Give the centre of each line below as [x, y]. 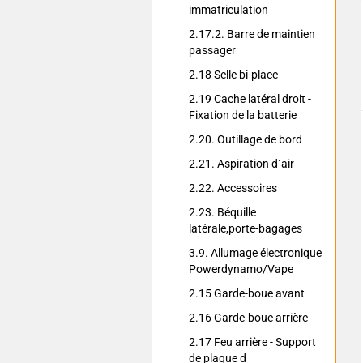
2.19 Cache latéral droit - [250, 99]
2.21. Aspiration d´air [241, 164]
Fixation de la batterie [243, 115]
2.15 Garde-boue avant [247, 293]
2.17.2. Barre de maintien [252, 34]
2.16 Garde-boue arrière [248, 318]
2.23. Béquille [222, 212]
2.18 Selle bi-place [233, 75]
